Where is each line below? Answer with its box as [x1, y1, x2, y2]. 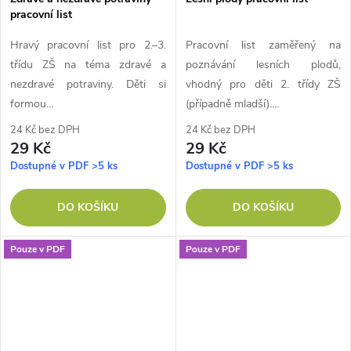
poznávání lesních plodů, [185, 57, 341, 73]
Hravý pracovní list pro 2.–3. [10, 38, 166, 53]
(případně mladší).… [185, 96, 280, 112]
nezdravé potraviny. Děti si [10, 77, 166, 92]
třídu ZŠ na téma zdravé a [10, 57, 166, 73]
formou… [10, 96, 54, 112]
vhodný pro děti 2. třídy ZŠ [185, 77, 341, 92]
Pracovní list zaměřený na [185, 38, 341, 53]
